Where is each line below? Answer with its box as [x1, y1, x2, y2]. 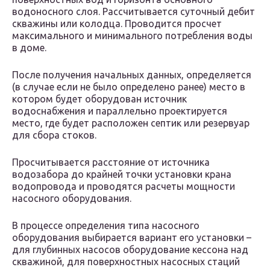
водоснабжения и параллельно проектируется [12, 105, 227, 117]
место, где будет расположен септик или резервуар [12, 118, 250, 129]
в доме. [12, 42, 46, 54]
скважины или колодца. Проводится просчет [12, 18, 222, 30]
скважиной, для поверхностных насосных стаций [12, 256, 240, 268]
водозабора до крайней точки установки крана [12, 169, 231, 180]
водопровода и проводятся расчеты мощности [12, 181, 235, 192]
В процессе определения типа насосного [12, 220, 199, 231]
